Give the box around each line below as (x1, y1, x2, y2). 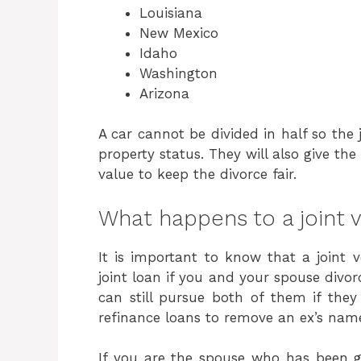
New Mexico (139, 24, 218, 41)
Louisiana (139, 4, 202, 21)
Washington (139, 64, 218, 81)
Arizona (139, 85, 189, 102)
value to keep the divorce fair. (98, 166, 297, 182)
